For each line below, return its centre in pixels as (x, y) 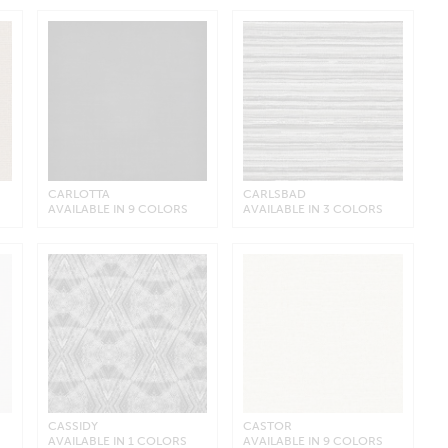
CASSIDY (72, 426)
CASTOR (268, 426)
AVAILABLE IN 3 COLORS (313, 208)
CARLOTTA (78, 193)
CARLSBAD (275, 193)
